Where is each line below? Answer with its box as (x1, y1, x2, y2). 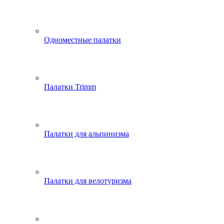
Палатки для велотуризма (44, 176, 131, 185)
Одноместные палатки (44, 35, 121, 44)
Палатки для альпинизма (44, 129, 129, 138)
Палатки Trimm (44, 82, 96, 91)
